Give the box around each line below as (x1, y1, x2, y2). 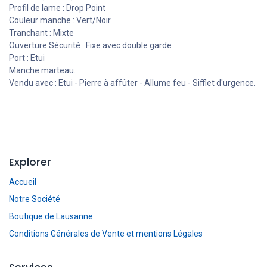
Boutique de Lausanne (9, 211, 93, 221)
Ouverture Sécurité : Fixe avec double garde (9, 40, 172, 50)
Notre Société (9, 194, 60, 204)
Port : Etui (9, 52, 45, 63)
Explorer (9, 154, 51, 169)
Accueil (9, 176, 36, 187)
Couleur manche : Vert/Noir (9, 15, 111, 25)
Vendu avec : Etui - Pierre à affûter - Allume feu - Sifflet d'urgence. (9, 77, 256, 88)
